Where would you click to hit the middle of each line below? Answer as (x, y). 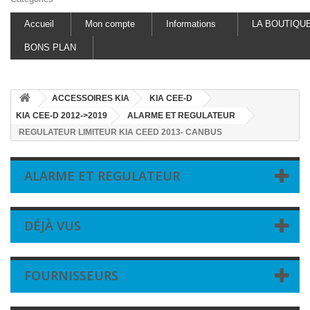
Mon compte (110, 24)
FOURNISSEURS (71, 276)
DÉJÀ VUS (53, 226)
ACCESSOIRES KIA (91, 99)
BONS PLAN (50, 48)
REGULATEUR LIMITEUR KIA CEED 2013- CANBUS (120, 133)
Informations (191, 24)
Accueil (39, 24)
